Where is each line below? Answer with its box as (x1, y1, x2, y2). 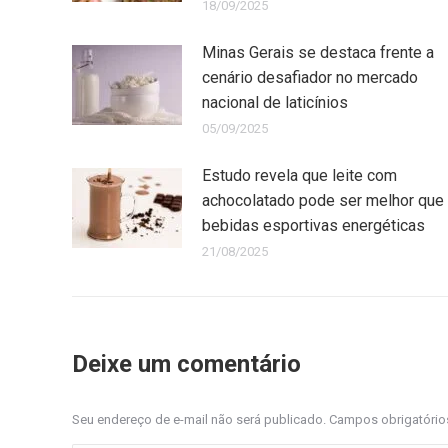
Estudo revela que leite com (202, 166, 397, 186)
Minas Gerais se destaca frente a (202, 43, 434, 63)
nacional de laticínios (202, 93, 348, 113)
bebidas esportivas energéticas (202, 216, 425, 236)
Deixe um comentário (72, 350, 301, 379)
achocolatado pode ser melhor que (202, 191, 444, 211)
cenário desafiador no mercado (202, 68, 418, 88)
